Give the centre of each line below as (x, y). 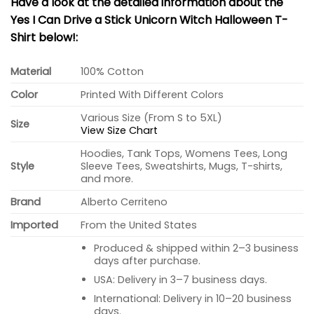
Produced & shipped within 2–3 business (196, 248)
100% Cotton (112, 72)
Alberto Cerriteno (124, 202)
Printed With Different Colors (152, 95)
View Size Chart (120, 131)
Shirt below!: (44, 37)
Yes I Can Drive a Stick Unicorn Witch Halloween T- (149, 20)
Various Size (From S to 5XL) (152, 118)
